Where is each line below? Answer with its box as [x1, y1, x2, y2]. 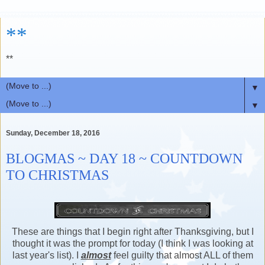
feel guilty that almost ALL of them [111, 250, 253, 260]
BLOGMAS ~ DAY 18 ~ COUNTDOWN [6, 150, 243, 167]
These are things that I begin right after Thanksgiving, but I [11, 226, 254, 237]
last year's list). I [12, 250, 81, 260]
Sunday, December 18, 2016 [6, 129, 100, 138]
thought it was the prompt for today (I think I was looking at [12, 238, 253, 248]
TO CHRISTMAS [6, 167, 109, 183]
